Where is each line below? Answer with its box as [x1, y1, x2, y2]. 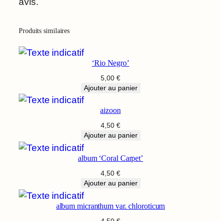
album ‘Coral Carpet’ [78, 153, 143, 163]
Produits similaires [19, 27, 70, 35]
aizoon [100, 106, 121, 115]
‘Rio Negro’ [92, 58, 129, 68]
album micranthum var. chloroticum [56, 201, 165, 211]
